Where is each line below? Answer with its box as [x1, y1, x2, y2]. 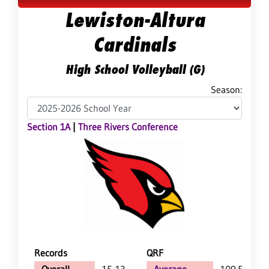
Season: [211, 83, 242, 96]
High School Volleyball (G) [65, 62, 204, 77]
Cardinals [93, 32, 176, 57]
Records [34, 247, 67, 259]
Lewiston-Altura [64, 8, 205, 32]
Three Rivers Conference [78, 121, 178, 133]
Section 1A [27, 121, 70, 133]
